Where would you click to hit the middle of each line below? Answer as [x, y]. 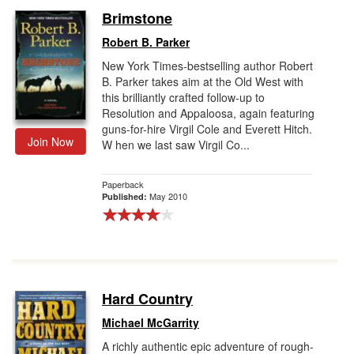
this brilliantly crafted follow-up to [183, 97]
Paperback [123, 184]
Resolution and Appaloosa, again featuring [208, 113]
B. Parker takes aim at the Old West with [203, 81]
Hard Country [147, 299]
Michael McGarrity [151, 322]
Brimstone [137, 18]
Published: [126, 196]
